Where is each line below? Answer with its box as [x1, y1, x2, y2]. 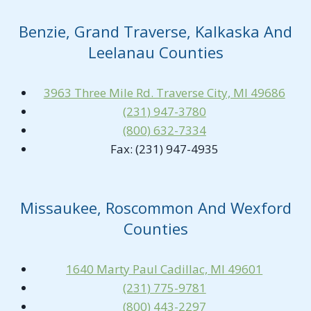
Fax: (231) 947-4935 [110, 141, 219, 157]
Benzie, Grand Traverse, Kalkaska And [19, 21, 292, 42]
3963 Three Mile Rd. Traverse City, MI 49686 [43, 85, 285, 101]
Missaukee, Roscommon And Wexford [19, 196, 292, 218]
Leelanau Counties [87, 42, 224, 62]
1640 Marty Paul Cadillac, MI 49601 [66, 260, 263, 277]
